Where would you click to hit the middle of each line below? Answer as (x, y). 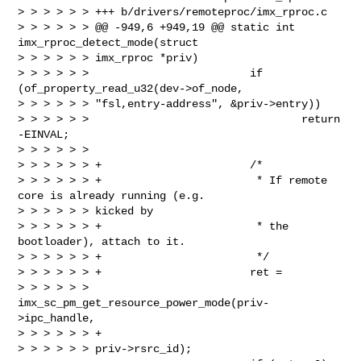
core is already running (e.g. (115, 195)
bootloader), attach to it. (102, 241)
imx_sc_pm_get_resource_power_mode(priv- (144, 303)
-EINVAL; (44, 134)
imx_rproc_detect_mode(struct (112, 42)
